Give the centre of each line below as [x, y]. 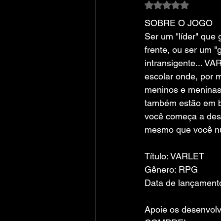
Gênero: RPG [171, 169]
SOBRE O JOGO [179, 23]
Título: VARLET [174, 156]
